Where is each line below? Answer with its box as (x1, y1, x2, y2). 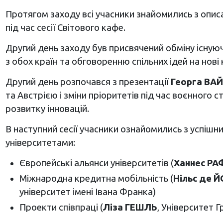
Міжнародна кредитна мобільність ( (19, 173, 173, 184)
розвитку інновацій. (5, 104, 89, 114)
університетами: (5, 137, 75, 148)
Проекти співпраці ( (19, 202, 103, 213)
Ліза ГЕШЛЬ (103, 202, 157, 213)
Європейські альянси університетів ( (19, 158, 174, 168)
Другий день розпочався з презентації (5, 77, 171, 87)
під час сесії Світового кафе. (5, 22, 125, 33)
